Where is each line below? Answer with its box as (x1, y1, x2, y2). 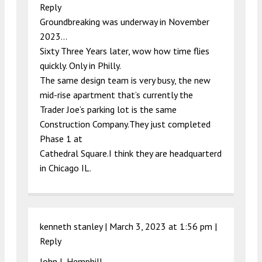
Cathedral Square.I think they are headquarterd (40, 147, 222, 159)
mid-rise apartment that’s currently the (40, 88, 193, 101)
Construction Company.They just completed (40, 118, 211, 130)
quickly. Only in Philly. (40, 59, 121, 71)
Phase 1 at (40, 132, 82, 144)
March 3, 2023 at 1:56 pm (109, 220, 212, 232)
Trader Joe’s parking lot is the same (40, 103, 177, 115)
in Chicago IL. (40, 161, 91, 174)
